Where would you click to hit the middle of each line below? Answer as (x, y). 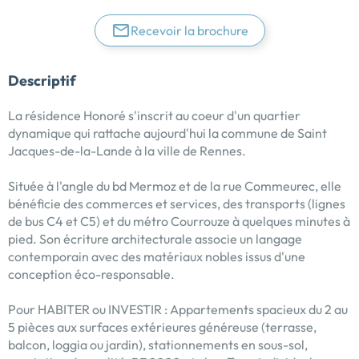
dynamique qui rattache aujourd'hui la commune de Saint (167, 133)
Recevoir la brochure (189, 31)
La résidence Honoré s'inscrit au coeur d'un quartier (154, 116)
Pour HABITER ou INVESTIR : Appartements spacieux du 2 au (178, 310)
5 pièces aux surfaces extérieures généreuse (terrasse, (162, 327)
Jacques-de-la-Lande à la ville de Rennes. (127, 151)
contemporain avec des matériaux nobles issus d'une (157, 257)
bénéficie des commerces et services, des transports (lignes (177, 204)
